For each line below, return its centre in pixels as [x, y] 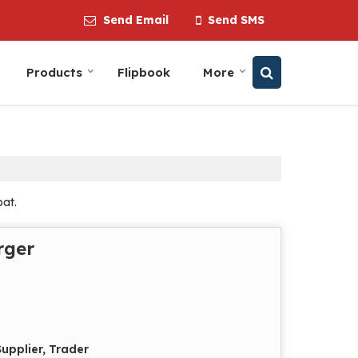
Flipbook [144, 72]
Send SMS [236, 20]
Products [54, 72]
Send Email [136, 20]
